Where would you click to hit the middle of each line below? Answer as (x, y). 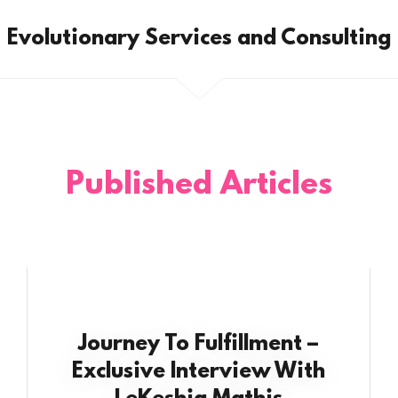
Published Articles (199, 186)
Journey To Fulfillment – (199, 345)
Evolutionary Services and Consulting (199, 39)
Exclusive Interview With (198, 372)
